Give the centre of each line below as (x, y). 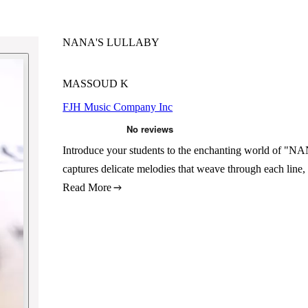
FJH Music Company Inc (118, 107)
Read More (87, 187)
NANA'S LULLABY (111, 42)
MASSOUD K (96, 84)
